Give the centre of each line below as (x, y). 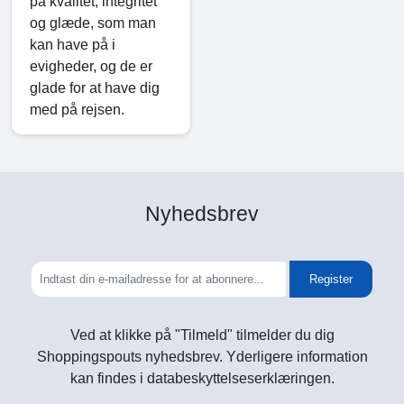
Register (331, 280)
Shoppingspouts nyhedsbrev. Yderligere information (202, 357)
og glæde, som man (93, 23)
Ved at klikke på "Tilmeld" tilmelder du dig (202, 335)
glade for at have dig (95, 88)
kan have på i (73, 45)
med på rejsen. (77, 110)
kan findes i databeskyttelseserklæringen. (202, 379)
